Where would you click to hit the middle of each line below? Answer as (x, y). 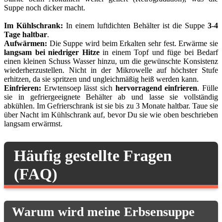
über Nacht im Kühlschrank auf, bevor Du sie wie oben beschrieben (111, 115)
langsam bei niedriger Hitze (52, 53)
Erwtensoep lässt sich (78, 88)
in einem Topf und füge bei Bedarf (159, 53)
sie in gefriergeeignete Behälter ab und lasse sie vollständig (111, 97)
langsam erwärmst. (33, 124)
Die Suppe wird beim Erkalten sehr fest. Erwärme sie (133, 44)
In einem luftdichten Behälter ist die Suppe (135, 26)
